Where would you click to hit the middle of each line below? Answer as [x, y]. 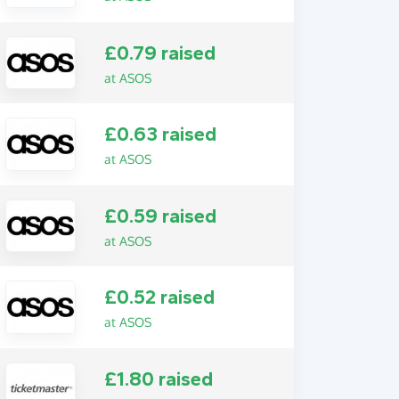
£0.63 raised [160, 135]
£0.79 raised [159, 53]
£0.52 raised [159, 298]
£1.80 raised [158, 379]
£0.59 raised [160, 216]
